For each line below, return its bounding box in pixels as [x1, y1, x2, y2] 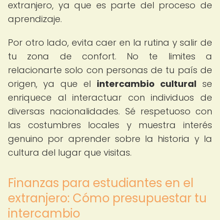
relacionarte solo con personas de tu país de [8, 64, 212, 76]
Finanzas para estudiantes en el [8, 175, 193, 191]
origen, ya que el [8, 78, 97, 90]
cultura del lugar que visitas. [8, 146, 132, 159]
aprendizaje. [8, 13, 62, 25]
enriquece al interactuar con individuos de [8, 91, 212, 104]
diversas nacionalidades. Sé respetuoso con [8, 105, 212, 117]
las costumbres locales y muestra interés [8, 119, 212, 131]
